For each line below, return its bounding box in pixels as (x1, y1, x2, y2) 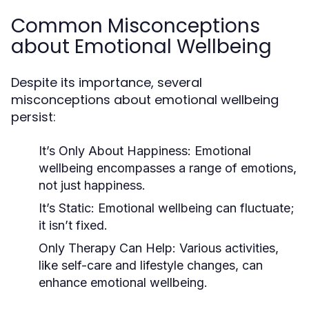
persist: (11, 108, 56, 126)
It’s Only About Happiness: (39, 143, 191, 158)
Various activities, (176, 241, 279, 255)
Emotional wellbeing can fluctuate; (94, 201, 295, 215)
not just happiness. (39, 178, 146, 192)
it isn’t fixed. (39, 218, 108, 232)
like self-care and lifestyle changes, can (39, 258, 263, 272)
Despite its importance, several (11, 74, 202, 91)
